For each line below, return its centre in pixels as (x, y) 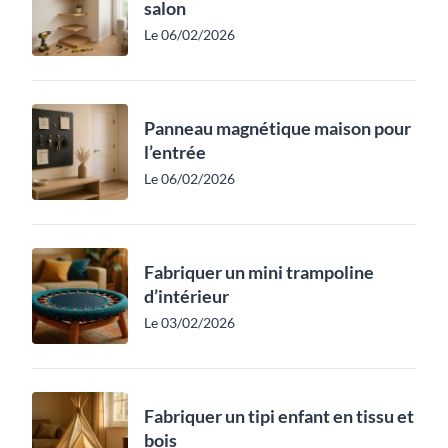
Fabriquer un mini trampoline (259, 271)
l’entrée (175, 151)
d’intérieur (186, 295)
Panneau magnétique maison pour (277, 127)
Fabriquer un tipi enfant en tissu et (279, 415)
